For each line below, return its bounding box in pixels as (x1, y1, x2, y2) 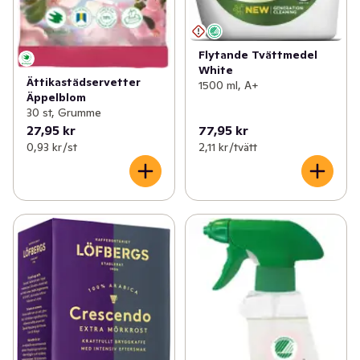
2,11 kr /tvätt (198, 140, 257, 155)
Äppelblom (27, 90, 86, 105)
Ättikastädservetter (27, 75, 141, 90)
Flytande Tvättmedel (198, 47, 317, 63)
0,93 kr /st (27, 140, 77, 155)
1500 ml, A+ (198, 78, 259, 93)
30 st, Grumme (27, 105, 101, 121)
